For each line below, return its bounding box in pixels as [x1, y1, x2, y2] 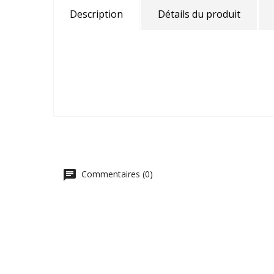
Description [70, 7, 123, 21]
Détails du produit [157, 7, 240, 21]
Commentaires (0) [79, 168, 153, 180]
